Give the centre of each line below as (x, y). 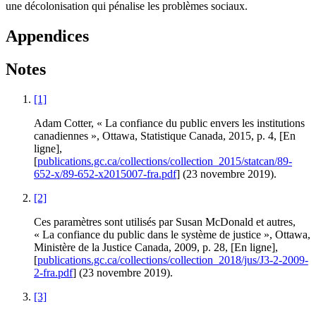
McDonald (229, 222)
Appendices (47, 36)
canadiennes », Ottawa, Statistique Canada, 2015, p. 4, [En (165, 136)
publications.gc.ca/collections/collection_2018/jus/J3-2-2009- (173, 260)
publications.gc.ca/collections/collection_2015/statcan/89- (165, 161)
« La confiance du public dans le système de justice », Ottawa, (172, 235)
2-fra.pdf (53, 273)
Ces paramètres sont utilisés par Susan (120, 222)
